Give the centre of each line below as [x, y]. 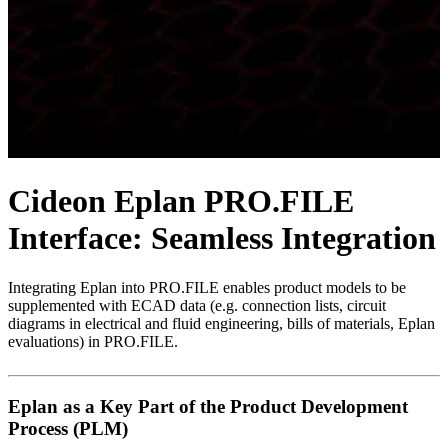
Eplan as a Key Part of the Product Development [208, 406]
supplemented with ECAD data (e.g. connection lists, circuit [197, 305]
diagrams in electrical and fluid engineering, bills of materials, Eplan [221, 323]
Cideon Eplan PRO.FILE [181, 201]
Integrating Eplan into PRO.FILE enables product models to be [207, 287]
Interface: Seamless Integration [222, 238]
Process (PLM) [68, 428]
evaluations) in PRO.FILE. [93, 341]
